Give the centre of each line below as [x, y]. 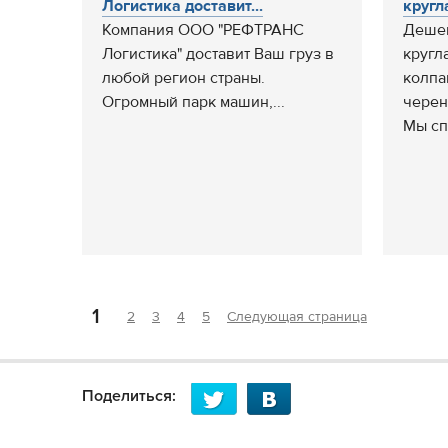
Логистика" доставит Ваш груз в [218, 54]
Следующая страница [297, 317]
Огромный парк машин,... [193, 102]
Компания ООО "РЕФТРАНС [203, 30]
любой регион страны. [183, 78]
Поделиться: [129, 396]
